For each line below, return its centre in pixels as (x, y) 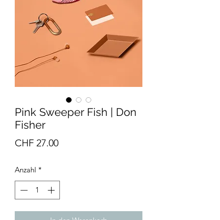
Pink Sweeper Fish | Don (76, 112)
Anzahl (26, 169)
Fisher (30, 124)
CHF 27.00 (37, 143)
